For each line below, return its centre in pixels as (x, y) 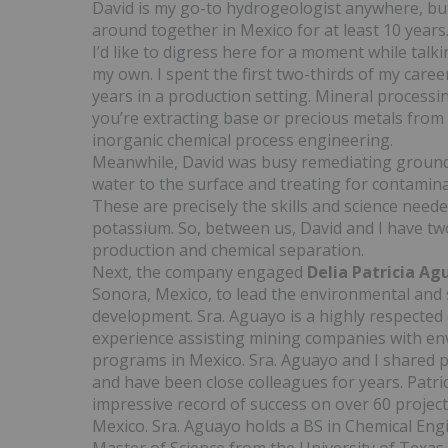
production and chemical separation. (228, 250)
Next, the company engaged (199, 272)
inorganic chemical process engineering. (242, 140)
